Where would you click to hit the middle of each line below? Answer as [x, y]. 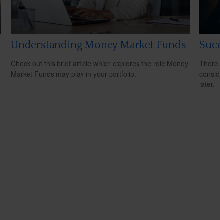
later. [207, 84]
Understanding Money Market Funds [99, 45]
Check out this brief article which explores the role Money [100, 64]
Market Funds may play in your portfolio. [74, 74]
